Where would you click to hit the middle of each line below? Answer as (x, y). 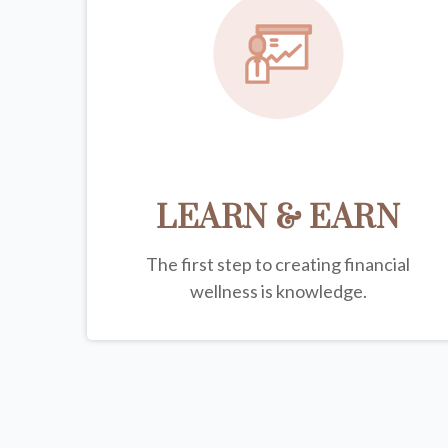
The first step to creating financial (278, 263)
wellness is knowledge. (278, 290)
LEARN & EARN (278, 218)
